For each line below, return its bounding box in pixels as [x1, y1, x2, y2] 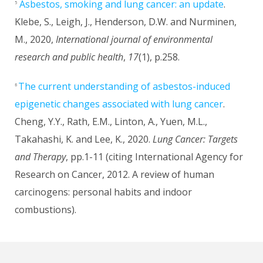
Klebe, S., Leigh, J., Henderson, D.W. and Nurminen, [15, 15, 237, 28]
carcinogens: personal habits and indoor [15, 186, 192, 198]
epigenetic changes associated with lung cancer [15, 97, 223, 110]
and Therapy [15, 150, 66, 163]
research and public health [15, 50, 123, 63]
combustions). [15, 203, 76, 216]
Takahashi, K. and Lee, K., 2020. [15, 133, 153, 146]
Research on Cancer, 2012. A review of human [15, 168, 214, 181]
